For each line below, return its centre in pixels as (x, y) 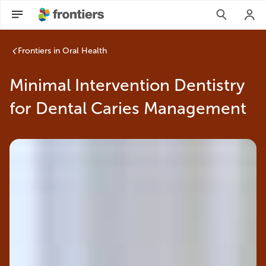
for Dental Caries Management (128, 108)
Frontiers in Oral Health (62, 51)
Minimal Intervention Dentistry (127, 85)
